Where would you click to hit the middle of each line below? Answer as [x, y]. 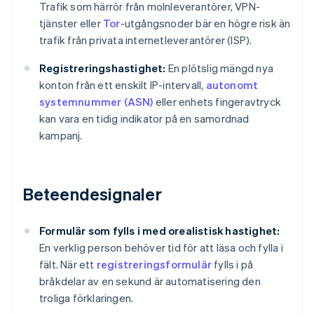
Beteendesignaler [92, 194]
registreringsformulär [154, 265]
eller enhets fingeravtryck [217, 102]
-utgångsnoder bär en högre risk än [205, 23]
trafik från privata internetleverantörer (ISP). [146, 40]
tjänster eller [71, 23]
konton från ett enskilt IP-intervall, [123, 85]
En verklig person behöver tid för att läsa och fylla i [161, 248]
